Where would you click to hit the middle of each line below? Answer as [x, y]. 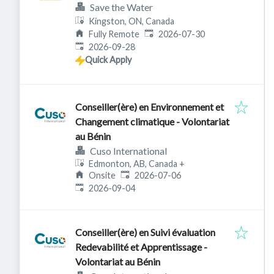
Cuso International [128, 151]
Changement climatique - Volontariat [152, 121]
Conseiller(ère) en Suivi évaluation [145, 232]
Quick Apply [108, 60]
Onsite [102, 176]
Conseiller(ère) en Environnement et [150, 107]
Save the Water [121, 7]
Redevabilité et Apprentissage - [141, 247]
